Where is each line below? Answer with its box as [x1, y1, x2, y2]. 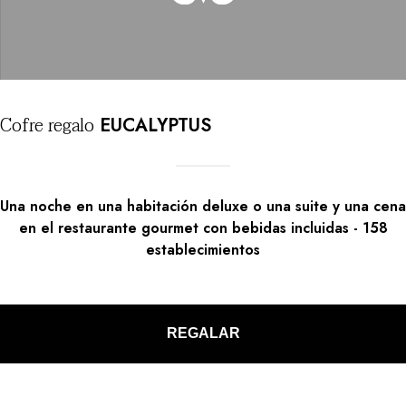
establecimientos [146, 238, 260, 260]
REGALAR [166, 325, 240, 342]
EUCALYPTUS [94, 111, 211, 139]
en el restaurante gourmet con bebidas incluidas [18, 217, 349, 238]
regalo [43, 110, 94, 141]
